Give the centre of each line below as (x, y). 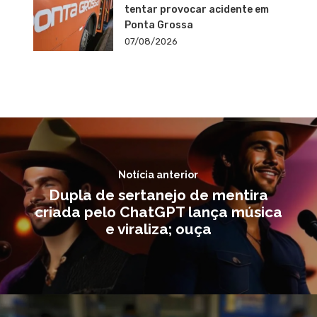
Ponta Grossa (158, 25)
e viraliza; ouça (158, 229)
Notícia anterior (158, 174)
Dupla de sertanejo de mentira (158, 195)
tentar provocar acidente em (196, 10)
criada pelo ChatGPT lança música (158, 212)
